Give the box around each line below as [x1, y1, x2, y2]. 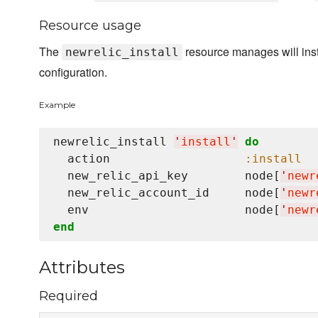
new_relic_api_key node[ [53, 169, 280, 182]
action [53, 152, 245, 165]
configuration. [39, 64, 107, 80]
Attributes [39, 257, 125, 278]
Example [39, 99, 75, 110]
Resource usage [39, 18, 141, 33]
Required [39, 288, 98, 304]
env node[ [53, 203, 280, 216]
